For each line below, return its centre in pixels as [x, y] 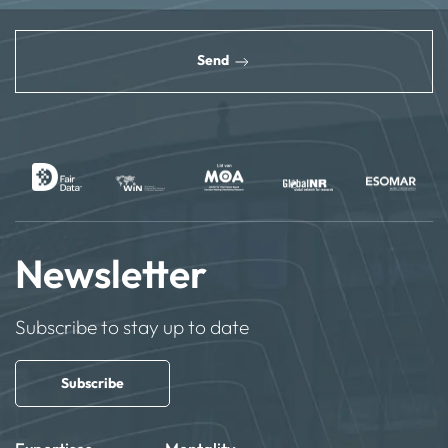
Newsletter [111, 274]
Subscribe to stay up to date [132, 327]
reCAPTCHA [68, 21]
